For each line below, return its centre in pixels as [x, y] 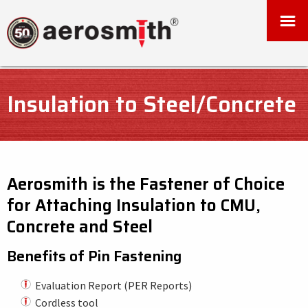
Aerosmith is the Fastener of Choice [146, 184]
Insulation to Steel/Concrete [152, 104]
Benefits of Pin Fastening [94, 256]
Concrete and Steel [80, 227]
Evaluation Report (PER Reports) [113, 285]
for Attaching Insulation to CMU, [134, 206]
